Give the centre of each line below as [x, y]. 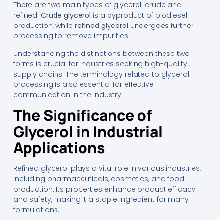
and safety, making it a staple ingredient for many [101, 199]
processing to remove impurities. [71, 36]
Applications [59, 148]
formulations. [36, 210]
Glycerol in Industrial [88, 131]
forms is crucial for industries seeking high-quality [100, 64]
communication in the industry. [68, 95]
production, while [44, 26]
